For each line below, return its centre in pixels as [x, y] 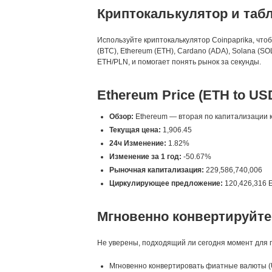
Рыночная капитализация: [157, 170]
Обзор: [121, 117]
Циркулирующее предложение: [166, 183]
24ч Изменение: [138, 143]
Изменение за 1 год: [145, 157]
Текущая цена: [135, 130]
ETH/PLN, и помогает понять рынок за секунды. [179, 62]
